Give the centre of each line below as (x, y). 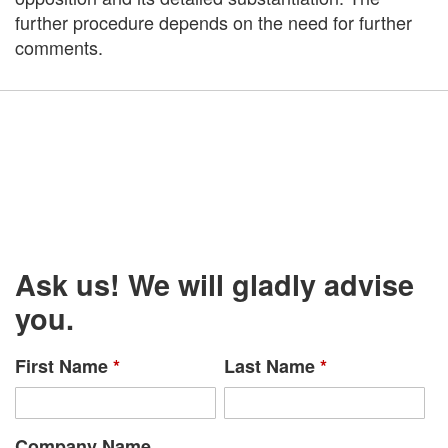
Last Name (271, 365)
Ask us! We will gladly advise (214, 284)
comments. (59, 47)
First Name (64, 365)
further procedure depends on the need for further (213, 22)
